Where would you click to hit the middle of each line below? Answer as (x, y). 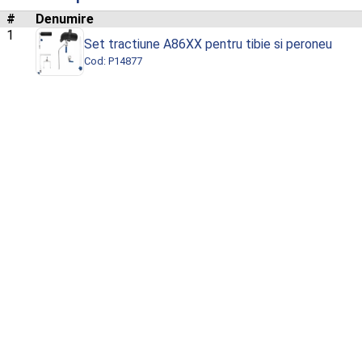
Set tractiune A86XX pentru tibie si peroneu (208, 44)
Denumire (65, 19)
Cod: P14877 (113, 61)
